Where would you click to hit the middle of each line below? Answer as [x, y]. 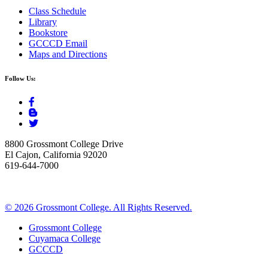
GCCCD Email [58, 44]
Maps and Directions [68, 54]
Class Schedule [57, 11]
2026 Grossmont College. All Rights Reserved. [103, 208]
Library [43, 22]
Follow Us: [20, 79]
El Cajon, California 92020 [56, 155]
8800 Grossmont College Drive [64, 144]
